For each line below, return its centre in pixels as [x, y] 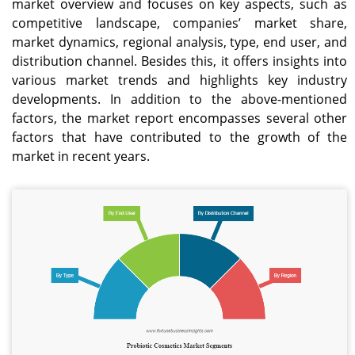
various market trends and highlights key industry [179, 80]
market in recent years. [81, 156]
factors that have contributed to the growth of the [179, 137]
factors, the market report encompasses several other [179, 118]
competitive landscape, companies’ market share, [179, 23]
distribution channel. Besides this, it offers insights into [179, 61]
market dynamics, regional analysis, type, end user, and [179, 42]
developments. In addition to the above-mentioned [179, 99]
